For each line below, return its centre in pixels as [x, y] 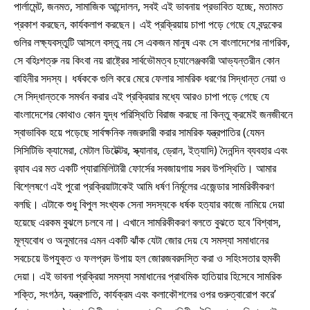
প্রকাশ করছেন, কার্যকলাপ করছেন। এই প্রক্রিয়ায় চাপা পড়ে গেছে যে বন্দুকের [148, 24]
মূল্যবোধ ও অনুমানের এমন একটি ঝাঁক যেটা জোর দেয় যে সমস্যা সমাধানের [141, 240]
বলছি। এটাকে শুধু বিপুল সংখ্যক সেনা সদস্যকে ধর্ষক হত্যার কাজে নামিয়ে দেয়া [149, 204]
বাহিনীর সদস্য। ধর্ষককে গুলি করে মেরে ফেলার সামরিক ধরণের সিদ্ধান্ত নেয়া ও [150, 78]
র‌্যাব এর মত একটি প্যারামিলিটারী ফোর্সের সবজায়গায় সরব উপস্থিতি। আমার [145, 168]
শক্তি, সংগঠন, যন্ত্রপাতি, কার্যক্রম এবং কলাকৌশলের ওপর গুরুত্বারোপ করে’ [145, 294]
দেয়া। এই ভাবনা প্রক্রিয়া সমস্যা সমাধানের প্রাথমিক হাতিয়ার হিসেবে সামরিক [148, 276]
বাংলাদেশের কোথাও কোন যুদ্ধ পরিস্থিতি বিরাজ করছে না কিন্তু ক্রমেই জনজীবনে [153, 114]
